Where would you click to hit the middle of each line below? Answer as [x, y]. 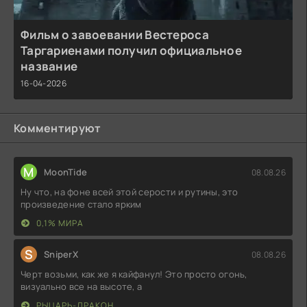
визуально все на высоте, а [82, 287]
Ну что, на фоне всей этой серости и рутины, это [130, 192]
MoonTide [66, 172]
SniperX [61, 255]
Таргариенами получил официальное [131, 51]
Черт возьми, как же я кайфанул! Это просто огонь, [134, 274]
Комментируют [58, 128]
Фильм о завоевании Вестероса [115, 35]
